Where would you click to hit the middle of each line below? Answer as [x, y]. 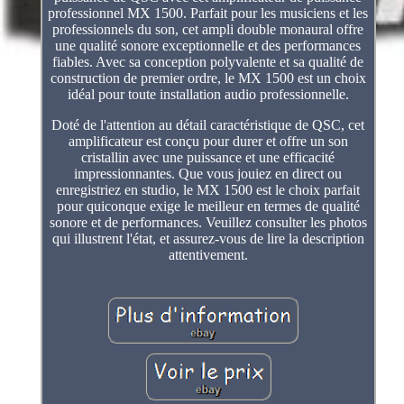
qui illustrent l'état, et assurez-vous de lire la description [208, 238]
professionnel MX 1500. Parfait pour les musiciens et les [208, 13]
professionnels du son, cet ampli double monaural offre [208, 29]
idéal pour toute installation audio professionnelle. [208, 94]
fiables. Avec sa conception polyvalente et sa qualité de [208, 61]
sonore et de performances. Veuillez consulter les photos [208, 222]
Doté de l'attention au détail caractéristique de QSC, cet [208, 124]
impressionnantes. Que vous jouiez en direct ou [208, 173]
